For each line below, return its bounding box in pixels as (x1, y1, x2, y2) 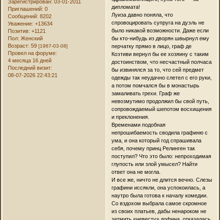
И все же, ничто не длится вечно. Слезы (111, 176, 212, 183)
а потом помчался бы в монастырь (111, 82, 199, 88)
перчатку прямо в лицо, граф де (111, 43, 192, 49)
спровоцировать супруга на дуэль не (111, 19, 204, 26)
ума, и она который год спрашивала (111, 137, 201, 143)
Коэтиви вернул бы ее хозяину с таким (111, 51, 209, 57)
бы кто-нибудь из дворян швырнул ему (111, 35, 209, 41)
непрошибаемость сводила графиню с (111, 129, 208, 136)
